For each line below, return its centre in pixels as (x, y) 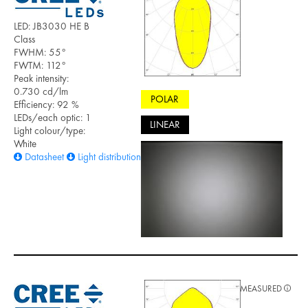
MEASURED (262, 288)
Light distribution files (118, 156)
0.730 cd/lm (41, 91)
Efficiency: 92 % (46, 104)
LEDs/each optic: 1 (53, 117)
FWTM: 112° (40, 65)
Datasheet (44, 156)
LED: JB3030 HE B (52, 26)
